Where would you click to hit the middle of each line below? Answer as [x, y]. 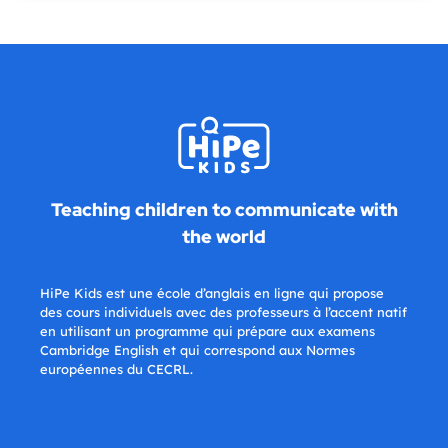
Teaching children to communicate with [224, 209]
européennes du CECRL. [116, 369]
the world [224, 236]
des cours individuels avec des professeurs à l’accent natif [223, 312]
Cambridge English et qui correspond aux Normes [197, 350]
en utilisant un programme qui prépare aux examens [207, 331]
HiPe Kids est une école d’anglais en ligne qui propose [212, 293]
